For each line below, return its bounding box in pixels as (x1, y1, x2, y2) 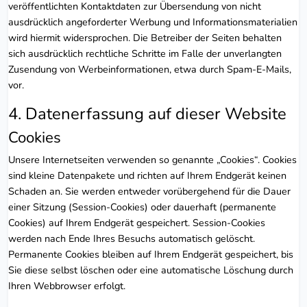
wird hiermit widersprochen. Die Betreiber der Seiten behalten (8, 30, 282, 45)
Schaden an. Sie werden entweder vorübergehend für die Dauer (8, 184, 291, 198)
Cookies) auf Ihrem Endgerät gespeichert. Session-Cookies (8, 215, 265, 230)
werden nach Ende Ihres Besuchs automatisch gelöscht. (8, 231, 255, 245)
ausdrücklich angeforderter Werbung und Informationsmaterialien (8, 14, 297, 29)
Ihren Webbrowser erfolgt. (8, 278, 125, 293)
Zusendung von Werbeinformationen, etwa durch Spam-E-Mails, (8, 62, 291, 76)
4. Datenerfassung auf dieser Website (8, 102, 286, 125)
